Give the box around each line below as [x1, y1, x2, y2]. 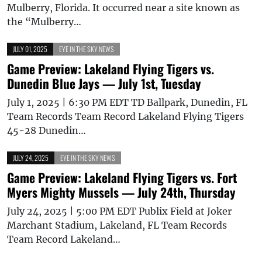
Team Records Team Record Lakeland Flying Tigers [7, 110, 244, 122]
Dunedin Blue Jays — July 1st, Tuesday [7, 74, 201, 92]
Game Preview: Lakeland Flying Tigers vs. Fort [7, 168, 237, 187]
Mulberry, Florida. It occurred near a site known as [7, 1, 240, 13]
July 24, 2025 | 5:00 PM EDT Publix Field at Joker [7, 205, 232, 217]
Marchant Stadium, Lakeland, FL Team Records [7, 219, 227, 231]
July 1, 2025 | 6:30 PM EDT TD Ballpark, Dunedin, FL [7, 96, 247, 108]
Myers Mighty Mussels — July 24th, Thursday [7, 182, 236, 201]
